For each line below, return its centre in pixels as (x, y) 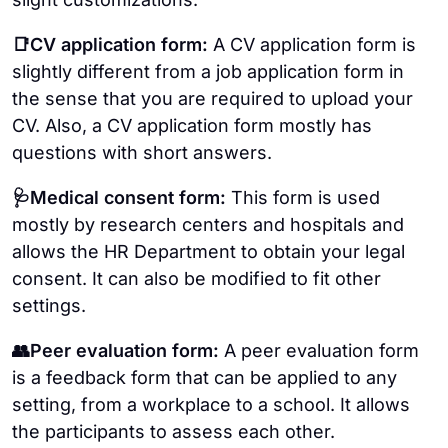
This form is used (305, 197)
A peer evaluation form (321, 350)
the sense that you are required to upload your (212, 98)
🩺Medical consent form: (121, 197)
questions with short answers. (142, 152)
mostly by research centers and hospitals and (208, 224)
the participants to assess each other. (173, 431)
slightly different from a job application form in (208, 71)
